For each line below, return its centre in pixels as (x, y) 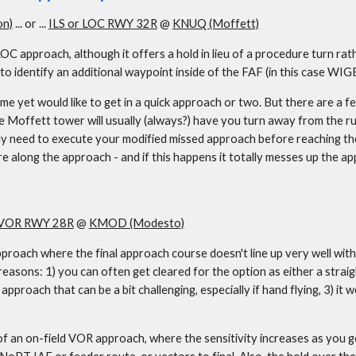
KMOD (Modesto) (136, 223)
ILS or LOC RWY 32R (103, 23)
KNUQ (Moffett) (215, 23)
